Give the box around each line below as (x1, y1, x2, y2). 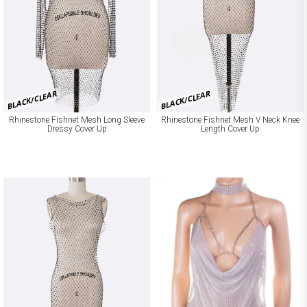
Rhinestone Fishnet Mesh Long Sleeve (9, 114, 145, 125)
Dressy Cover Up (47, 123, 107, 134)
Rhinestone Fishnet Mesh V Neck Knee (161, 114, 299, 125)
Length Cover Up (201, 123, 260, 134)
